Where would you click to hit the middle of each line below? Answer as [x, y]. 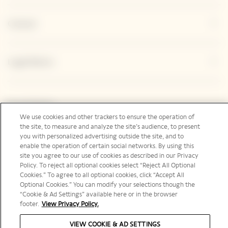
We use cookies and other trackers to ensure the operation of [107, 117]
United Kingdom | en [54, 160]
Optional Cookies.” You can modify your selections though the [107, 185]
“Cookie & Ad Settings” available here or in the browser [98, 194]
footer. [29, 204]
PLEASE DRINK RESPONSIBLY [114, 219]
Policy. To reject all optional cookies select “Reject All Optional [107, 165]
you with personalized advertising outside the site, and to [102, 136]
